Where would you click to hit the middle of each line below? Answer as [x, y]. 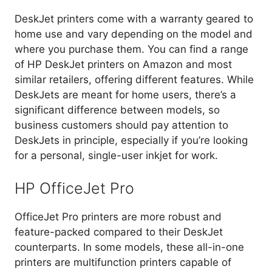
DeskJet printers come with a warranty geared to [134, 19]
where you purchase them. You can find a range [131, 49]
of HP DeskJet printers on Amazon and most [123, 65]
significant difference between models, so [117, 110]
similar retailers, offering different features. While [134, 80]
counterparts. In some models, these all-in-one [129, 247]
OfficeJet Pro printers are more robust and [118, 216]
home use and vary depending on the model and [134, 34]
